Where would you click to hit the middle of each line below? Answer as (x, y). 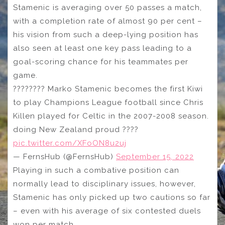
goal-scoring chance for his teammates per (101, 62)
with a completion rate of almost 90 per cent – (108, 21)
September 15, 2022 (155, 157)
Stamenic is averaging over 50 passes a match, (107, 8)
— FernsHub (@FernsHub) (65, 157)
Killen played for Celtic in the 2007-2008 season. (111, 116)
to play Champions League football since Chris (108, 103)
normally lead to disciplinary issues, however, (104, 184)
